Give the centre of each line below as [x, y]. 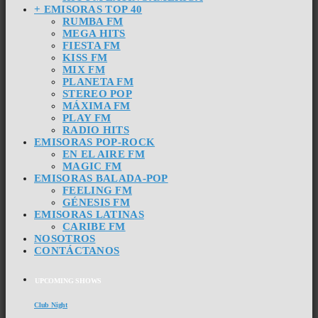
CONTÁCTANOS [77, 250]
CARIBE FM [94, 226]
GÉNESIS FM [96, 202]
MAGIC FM [92, 166]
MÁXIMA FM [97, 105]
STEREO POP [97, 93]
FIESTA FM [92, 45]
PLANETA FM [98, 81]
